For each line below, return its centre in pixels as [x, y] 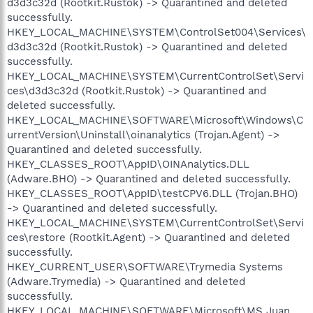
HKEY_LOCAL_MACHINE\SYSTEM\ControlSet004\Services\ [156, 32]
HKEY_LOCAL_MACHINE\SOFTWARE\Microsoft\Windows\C [155, 120]
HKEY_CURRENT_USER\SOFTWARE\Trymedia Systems [145, 267]
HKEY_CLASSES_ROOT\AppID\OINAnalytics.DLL [128, 164]
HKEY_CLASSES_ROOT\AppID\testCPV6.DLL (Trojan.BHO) [152, 193]
